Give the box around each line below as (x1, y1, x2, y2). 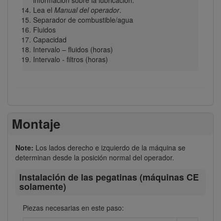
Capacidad (33, 34, 67, 44)
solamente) (19, 180, 66, 193)
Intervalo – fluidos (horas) (33, 44, 113, 54)
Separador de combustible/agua (33, 14, 133, 25)
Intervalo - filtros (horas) (33, 54, 108, 64)
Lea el (33, 4, 54, 15)
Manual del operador (54, 4, 119, 15)
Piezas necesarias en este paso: (23, 203, 124, 213)
